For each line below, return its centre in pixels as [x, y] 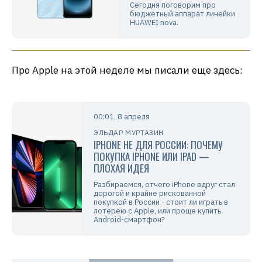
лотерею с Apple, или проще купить [157, 211]
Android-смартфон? [129, 220]
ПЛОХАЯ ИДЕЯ [121, 168]
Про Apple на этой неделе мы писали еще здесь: [127, 70]
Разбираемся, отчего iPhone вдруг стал [164, 185]
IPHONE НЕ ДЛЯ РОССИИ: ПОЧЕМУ [158, 145]
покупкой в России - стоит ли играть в [161, 202]
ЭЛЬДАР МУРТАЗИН [129, 133]
